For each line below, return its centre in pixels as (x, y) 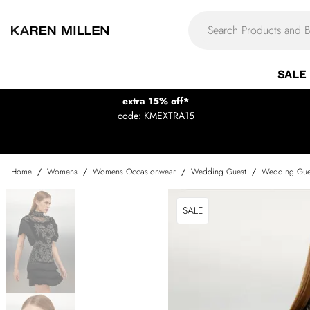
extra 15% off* (156, 101)
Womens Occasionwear (134, 172)
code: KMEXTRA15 (156, 116)
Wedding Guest (219, 172)
